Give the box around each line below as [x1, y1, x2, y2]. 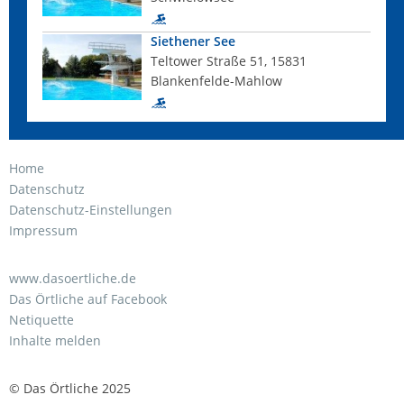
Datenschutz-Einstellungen [9, 201, 172, 218]
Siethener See [151, 32, 235, 50]
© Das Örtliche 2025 [9, 380, 131, 397]
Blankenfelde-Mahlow [151, 72, 282, 89]
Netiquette [9, 311, 74, 328]
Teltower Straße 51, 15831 [151, 52, 307, 69]
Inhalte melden [9, 332, 101, 349]
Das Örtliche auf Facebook [9, 290, 167, 308]
